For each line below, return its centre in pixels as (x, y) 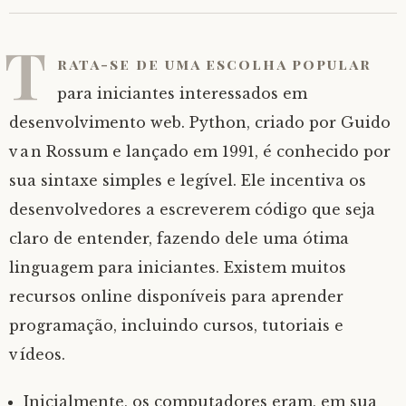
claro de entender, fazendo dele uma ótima (179, 238)
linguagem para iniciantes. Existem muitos (178, 267)
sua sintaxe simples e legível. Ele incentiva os (188, 180)
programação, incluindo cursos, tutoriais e (176, 325)
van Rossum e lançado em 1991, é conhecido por (200, 151)
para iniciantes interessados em (182, 93)
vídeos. (37, 354)
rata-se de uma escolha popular (214, 64)
